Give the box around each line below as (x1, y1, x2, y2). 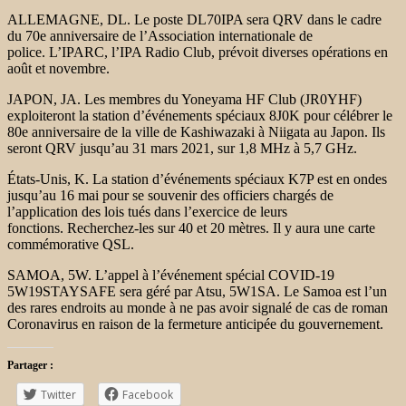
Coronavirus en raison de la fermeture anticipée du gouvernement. (7, 315, 383, 332)
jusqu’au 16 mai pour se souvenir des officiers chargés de (7, 187, 333, 203)
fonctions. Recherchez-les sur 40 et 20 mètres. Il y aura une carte (7, 219, 375, 236)
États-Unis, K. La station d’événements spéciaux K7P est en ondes (7, 170, 387, 187)
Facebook (122, 386, 173, 402)
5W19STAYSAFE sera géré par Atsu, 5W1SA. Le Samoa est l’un (7, 283, 387, 299)
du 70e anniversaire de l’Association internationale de (7, 27, 313, 43)
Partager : (7, 358, 53, 372)
